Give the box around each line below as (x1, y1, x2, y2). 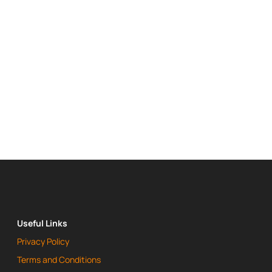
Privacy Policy (16, 236, 69, 248)
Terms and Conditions (16, 254, 101, 266)
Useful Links (16, 217, 67, 229)
